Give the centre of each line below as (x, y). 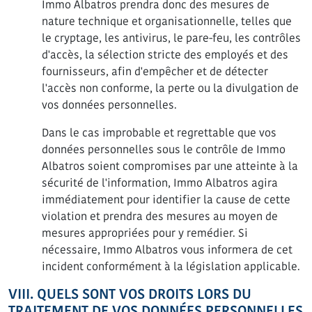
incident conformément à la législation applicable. (171, 266)
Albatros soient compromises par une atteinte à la (170, 166)
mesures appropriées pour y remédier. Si (145, 233)
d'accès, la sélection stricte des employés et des (165, 55)
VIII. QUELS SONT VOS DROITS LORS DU (130, 294)
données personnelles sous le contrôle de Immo (164, 149)
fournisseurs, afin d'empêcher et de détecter (155, 71)
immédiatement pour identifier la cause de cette (166, 200)
